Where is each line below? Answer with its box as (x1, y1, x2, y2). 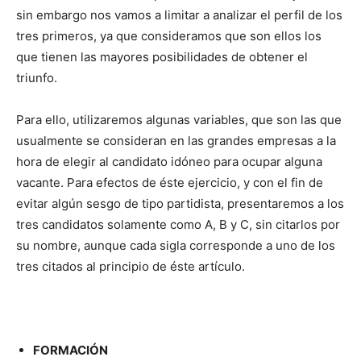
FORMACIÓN (33, 342, 108, 358)
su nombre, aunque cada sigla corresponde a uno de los (16, 237, 335, 253)
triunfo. (16, 69, 57, 85)
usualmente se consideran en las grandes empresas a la (16, 132, 336, 148)
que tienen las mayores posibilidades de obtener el (16, 48, 308, 64)
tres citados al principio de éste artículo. (16, 258, 245, 274)
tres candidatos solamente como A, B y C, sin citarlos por (16, 216, 340, 232)
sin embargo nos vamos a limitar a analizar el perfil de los (16, 6, 342, 23)
